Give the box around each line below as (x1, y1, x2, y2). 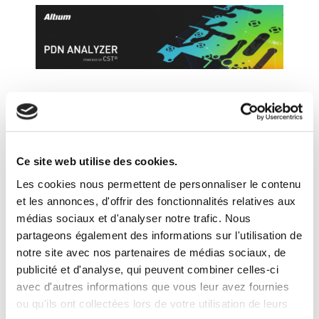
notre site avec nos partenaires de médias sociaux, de (16, 246, 286, 258)
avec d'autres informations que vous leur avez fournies (16, 280, 289, 293)
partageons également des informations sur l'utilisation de (16, 229, 302, 241)
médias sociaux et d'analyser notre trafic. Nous (16, 211, 251, 224)
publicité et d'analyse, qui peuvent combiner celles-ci (16, 263, 278, 276)
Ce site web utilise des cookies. (16, 155, 177, 168)
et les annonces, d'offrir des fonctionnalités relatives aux (16, 194, 296, 207)
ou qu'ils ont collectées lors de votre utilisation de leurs (16, 297, 288, 310)
